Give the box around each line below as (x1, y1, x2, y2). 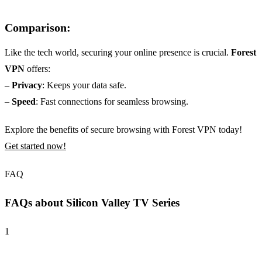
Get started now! (5, 141, 66, 151)
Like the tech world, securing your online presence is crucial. (5, 47, 231, 58)
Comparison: (5, 21, 71, 35)
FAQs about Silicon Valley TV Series (5, 196, 180, 209)
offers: (25, 64, 50, 74)
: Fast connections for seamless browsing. (36, 96, 188, 107)
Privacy (12, 80, 42, 91)
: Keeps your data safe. (42, 80, 126, 91)
